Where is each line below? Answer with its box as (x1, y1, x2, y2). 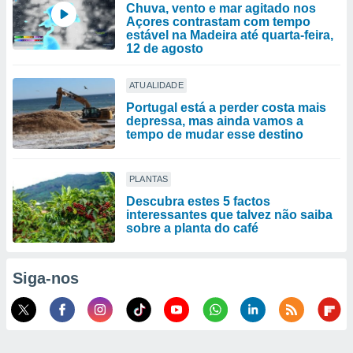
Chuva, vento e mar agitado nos (126, 2, 316, 15)
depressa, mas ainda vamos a (126, 114, 303, 128)
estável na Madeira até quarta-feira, (126, 28, 333, 42)
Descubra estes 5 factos (126, 195, 270, 208)
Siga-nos (13, 269, 79, 287)
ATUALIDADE (129, 80, 184, 90)
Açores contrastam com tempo (126, 15, 310, 28)
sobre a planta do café (126, 221, 258, 235)
